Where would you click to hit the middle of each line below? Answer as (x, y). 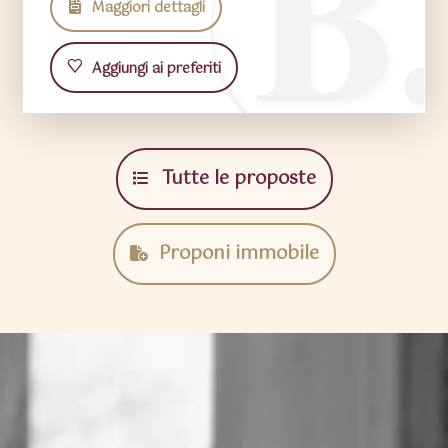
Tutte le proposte (236, 179)
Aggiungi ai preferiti (154, 69)
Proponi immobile (236, 254)
